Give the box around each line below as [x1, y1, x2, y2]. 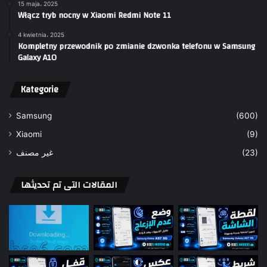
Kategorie [21, 82, 58, 98]
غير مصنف [16, 148, 53, 158]
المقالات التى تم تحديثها [21, 177, 117, 194]
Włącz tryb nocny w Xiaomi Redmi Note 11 [18, 8, 171, 24]
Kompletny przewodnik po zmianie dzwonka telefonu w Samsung [18, 39, 255, 55]
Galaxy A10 [18, 50, 57, 66]
